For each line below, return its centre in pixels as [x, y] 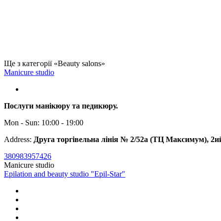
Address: [19, 139]
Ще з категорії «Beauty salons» [55, 63]
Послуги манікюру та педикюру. [61, 106]
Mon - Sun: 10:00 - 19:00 [44, 122]
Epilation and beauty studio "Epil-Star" [65, 174]
